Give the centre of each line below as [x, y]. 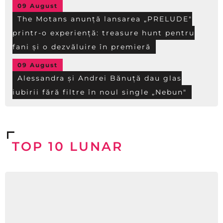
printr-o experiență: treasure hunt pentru [104, 33]
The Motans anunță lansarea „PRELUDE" [105, 19]
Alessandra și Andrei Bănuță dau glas [100, 78]
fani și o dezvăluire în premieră [82, 47]
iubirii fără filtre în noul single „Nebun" [100, 92]
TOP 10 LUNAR [68, 146]
